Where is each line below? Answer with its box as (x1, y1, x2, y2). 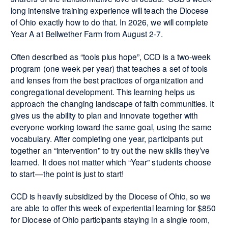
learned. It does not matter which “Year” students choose (11, 156, 211, 167)
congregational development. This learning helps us (11, 85, 195, 97)
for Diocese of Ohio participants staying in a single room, (11, 213, 210, 225)
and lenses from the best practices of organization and (11, 74, 204, 85)
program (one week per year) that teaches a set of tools (11, 62, 208, 74)
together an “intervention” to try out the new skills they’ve (11, 144, 210, 156)
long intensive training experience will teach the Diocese (11, 5, 209, 16)
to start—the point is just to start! (11, 167, 124, 179)
